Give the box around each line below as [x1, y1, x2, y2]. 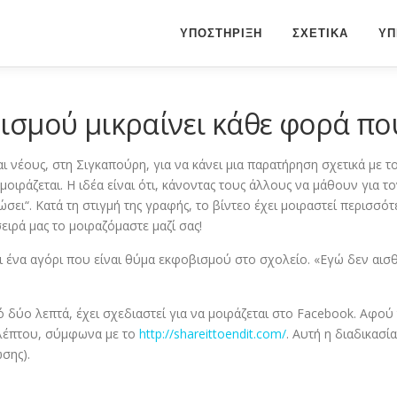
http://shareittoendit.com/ [139, 325, 286, 342]
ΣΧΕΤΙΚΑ [292, 27, 348, 40]
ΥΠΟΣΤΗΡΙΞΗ [180, 27, 262, 40]
